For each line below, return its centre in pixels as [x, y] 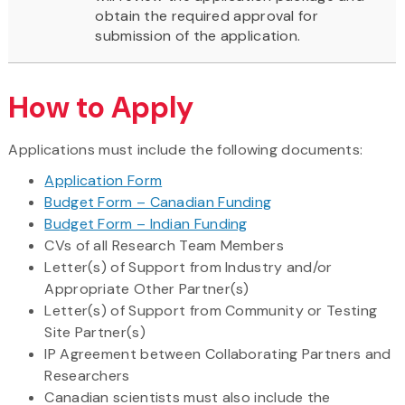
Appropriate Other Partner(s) [147, 288]
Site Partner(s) [95, 332]
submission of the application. [200, 35]
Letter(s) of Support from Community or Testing [211, 310]
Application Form [104, 180]
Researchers [87, 375]
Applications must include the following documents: [186, 149]
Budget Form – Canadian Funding [158, 202]
